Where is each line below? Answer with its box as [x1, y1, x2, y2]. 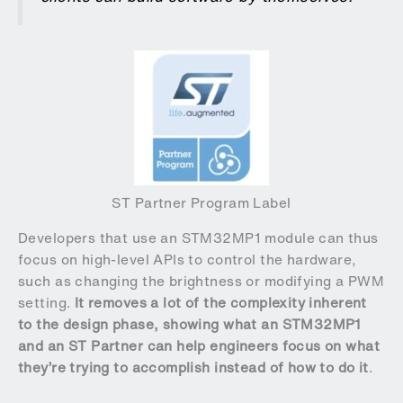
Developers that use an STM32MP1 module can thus [18, 228, 379, 249]
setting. [18, 292, 75, 314]
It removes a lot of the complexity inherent [74, 292, 367, 314]
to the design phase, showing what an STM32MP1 [18, 314, 362, 336]
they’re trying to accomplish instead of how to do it [18, 357, 369, 379]
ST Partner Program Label [112, 192, 291, 213]
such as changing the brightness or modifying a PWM [18, 271, 385, 292]
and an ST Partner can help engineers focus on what [18, 336, 381, 357]
